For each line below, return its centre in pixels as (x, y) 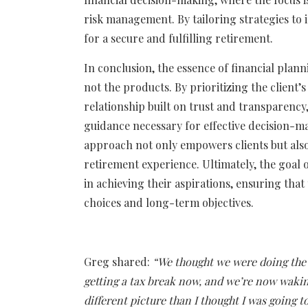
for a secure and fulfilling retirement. (178, 38)
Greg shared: (118, 261)
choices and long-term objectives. (169, 202)
